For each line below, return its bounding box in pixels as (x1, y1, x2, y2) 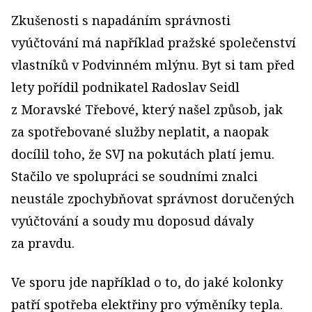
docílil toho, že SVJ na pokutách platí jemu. (11, 146, 274, 162)
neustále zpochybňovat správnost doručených (11, 190, 295, 207)
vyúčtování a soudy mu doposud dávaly (11, 212, 253, 229)
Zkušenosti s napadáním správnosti (11, 12, 231, 29)
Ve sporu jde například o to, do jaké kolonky (11, 274, 283, 290)
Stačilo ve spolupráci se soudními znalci (11, 168, 258, 185)
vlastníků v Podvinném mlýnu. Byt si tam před (11, 56, 295, 73)
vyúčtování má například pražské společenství (11, 34, 296, 51)
